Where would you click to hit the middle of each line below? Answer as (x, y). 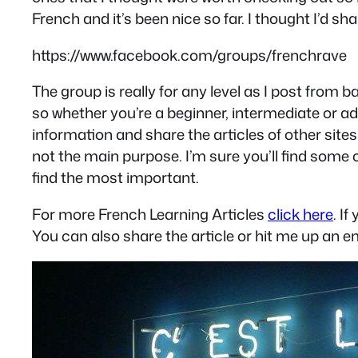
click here (300, 214)
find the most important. (115, 178)
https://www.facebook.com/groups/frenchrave (189, 55)
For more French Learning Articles (150, 214)
